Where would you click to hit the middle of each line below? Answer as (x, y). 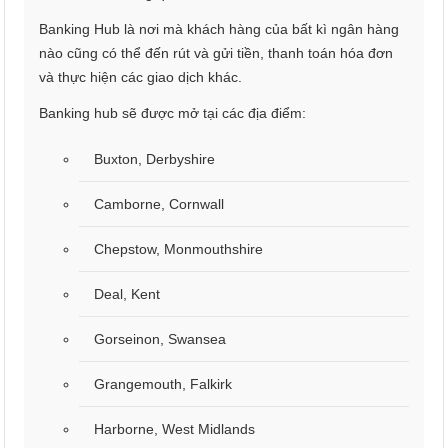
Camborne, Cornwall (159, 204)
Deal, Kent (127, 294)
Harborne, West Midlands (175, 429)
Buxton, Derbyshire (155, 159)
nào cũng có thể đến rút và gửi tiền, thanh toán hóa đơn (216, 53)
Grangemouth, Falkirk (163, 384)
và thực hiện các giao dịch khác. (141, 77)
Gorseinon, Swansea (160, 339)
